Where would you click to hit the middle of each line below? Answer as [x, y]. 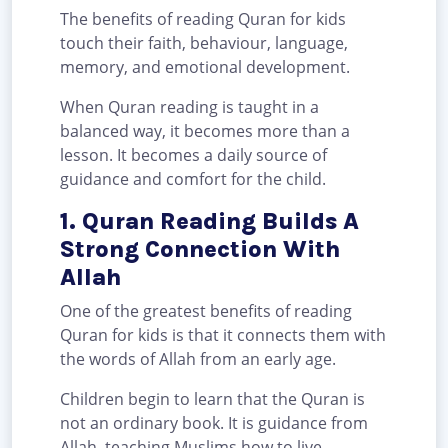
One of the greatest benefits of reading [206, 311]
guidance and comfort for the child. [193, 179]
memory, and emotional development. [205, 67]
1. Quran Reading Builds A [209, 221]
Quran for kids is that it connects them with [223, 335]
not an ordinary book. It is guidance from [214, 423]
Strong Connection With [200, 249]
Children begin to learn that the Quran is [212, 399]
